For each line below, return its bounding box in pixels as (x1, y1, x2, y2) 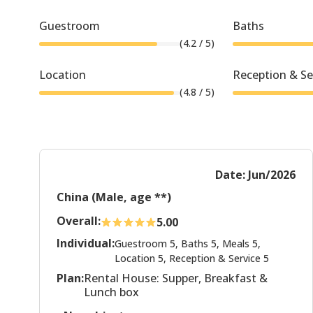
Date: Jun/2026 (215, 167, 296, 183)
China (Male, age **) (57, 189, 171, 205)
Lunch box (84, 284, 139, 300)
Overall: (57, 213, 101, 229)
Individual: (57, 235, 115, 252)
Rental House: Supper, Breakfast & (84, 270, 268, 286)
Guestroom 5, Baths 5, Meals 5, (115, 237, 261, 251)
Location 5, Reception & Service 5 (115, 252, 269, 265)
